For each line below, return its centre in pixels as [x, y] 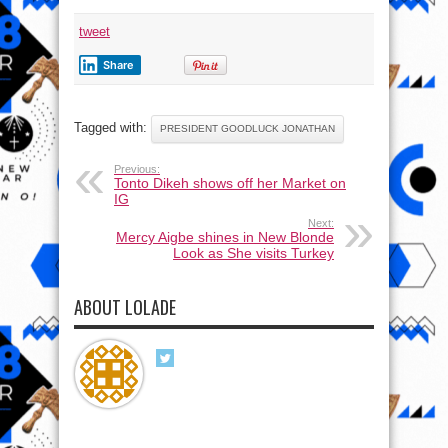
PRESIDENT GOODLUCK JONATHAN [247, 128]
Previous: [137, 168]
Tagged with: [112, 127]
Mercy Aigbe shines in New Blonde [225, 236]
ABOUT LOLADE [125, 306]
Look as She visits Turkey [253, 252]
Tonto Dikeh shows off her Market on [230, 182]
